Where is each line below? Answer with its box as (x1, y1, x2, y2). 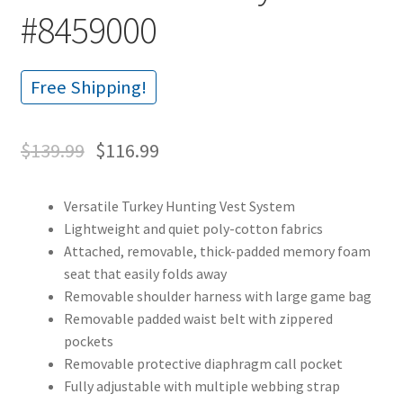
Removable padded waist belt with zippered (63, 309, 333, 327)
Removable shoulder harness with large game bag (63, 286, 372, 305)
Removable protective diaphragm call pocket (63, 354, 343, 372)
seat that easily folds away (63, 264, 227, 282)
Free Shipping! (30, 75, 147, 99)
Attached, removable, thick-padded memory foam (63, 241, 371, 260)
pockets (63, 331, 113, 350)
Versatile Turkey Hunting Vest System (63, 196, 295, 215)
